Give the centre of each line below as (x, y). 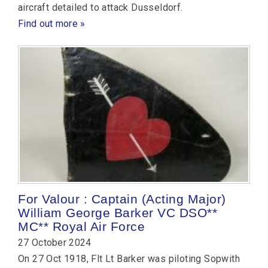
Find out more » (52, 23)
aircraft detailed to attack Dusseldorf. (100, 7)
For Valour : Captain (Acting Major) (122, 199)
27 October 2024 (55, 242)
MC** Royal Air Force (81, 226)
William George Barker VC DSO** (118, 212)
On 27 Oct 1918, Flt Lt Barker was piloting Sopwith (129, 258)
